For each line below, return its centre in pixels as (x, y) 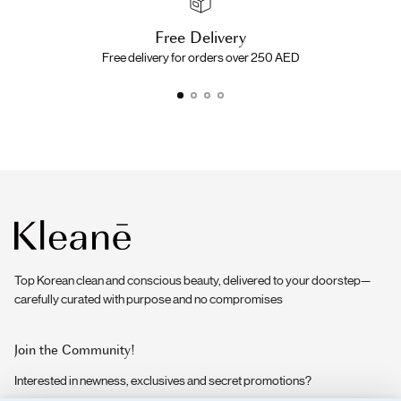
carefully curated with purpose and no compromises (149, 299)
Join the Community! (75, 349)
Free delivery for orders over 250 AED (200, 58)
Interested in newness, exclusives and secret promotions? (163, 380)
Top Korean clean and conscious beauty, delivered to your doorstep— (192, 280)
